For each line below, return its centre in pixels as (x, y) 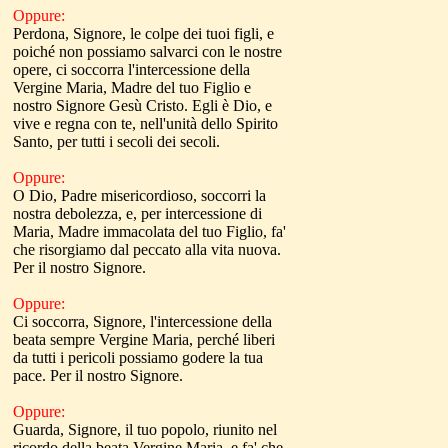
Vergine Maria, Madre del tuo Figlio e (132, 87)
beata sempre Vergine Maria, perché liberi (144, 339)
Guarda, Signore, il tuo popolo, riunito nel (145, 429)
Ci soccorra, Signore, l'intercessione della (142, 321)
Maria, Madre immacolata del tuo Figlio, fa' (149, 231)
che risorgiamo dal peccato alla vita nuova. (147, 249)
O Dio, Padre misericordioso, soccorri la (139, 195)
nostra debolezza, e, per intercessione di (137, 213)
